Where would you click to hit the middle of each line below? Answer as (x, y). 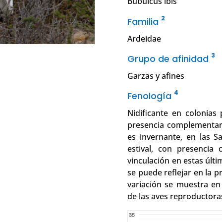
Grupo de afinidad (169, 59)
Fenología (151, 96)
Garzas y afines (156, 76)
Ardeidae (144, 39)
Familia (144, 22)
